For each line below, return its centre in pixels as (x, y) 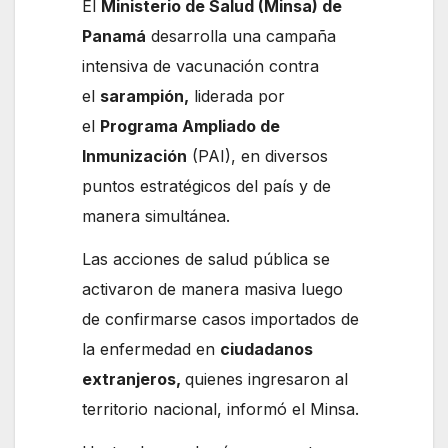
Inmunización (135, 156)
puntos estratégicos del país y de (207, 186)
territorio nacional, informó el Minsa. (221, 409)
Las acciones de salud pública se (206, 259)
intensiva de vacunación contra (201, 66)
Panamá (114, 36)
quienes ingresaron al (267, 379)
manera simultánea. (156, 216)
